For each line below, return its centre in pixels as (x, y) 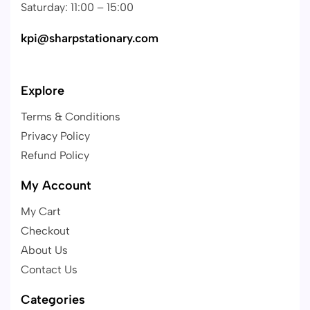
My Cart (41, 212)
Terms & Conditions (71, 117)
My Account (56, 186)
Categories (53, 300)
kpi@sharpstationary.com (90, 38)
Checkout (45, 231)
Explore (43, 91)
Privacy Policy (55, 136)
